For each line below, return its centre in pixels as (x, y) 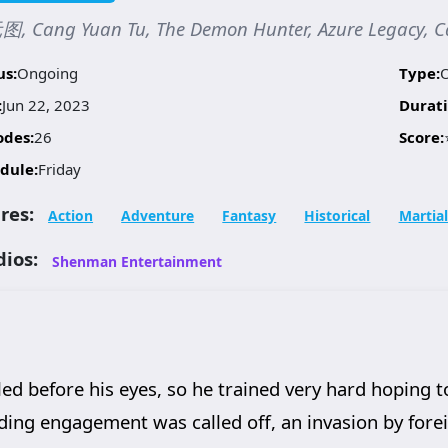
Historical (337, 215)
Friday (59, 168)
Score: (422, 136)
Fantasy (249, 215)
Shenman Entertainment (137, 261)
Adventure (158, 215)
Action (71, 215)
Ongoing (47, 72)
